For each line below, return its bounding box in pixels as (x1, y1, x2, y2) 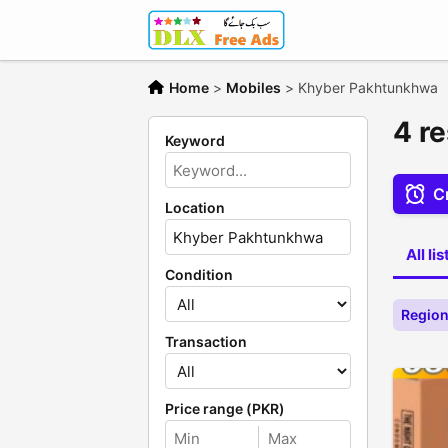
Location (165, 199, 225, 216)
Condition (165, 266, 233, 283)
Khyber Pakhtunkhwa (298, 79, 438, 96)
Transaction (165, 333, 247, 350)
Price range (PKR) (165, 400, 285, 417)
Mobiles (226, 79, 281, 96)
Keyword (165, 132, 225, 149)
